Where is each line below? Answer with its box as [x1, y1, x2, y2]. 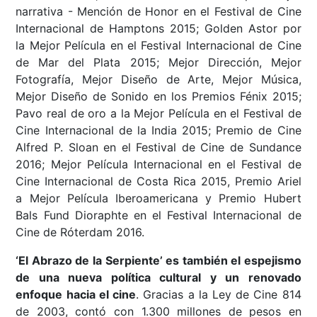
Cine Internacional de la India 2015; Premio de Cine [16, 122, 301, 137]
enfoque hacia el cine [16, 287, 137, 301]
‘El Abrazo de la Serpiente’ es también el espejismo [16, 253, 301, 267]
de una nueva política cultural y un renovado [16, 270, 301, 284]
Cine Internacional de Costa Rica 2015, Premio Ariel [16, 173, 301, 188]
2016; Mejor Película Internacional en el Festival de [16, 156, 301, 171]
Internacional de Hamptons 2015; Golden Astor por [16, 21, 301, 35]
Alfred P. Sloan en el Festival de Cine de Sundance [16, 139, 301, 154]
